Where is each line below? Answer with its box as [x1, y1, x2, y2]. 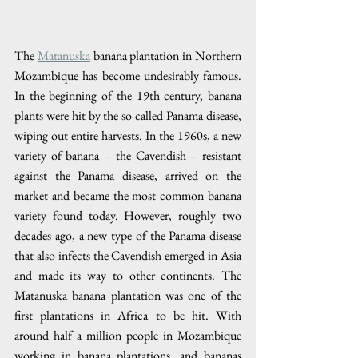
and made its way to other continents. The [14, 267, 241, 284]
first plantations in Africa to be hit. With [14, 307, 241, 324]
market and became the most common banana [14, 187, 241, 204]
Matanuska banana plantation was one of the [14, 287, 241, 304]
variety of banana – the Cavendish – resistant [14, 147, 241, 164]
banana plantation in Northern [89, 47, 242, 64]
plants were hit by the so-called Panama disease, [14, 107, 241, 124]
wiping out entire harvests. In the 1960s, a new [14, 127, 241, 144]
